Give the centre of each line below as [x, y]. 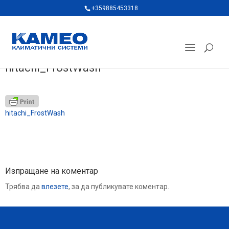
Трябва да [23, 187]
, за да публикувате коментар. [119, 187]
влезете [55, 187]
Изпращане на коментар [52, 171]
